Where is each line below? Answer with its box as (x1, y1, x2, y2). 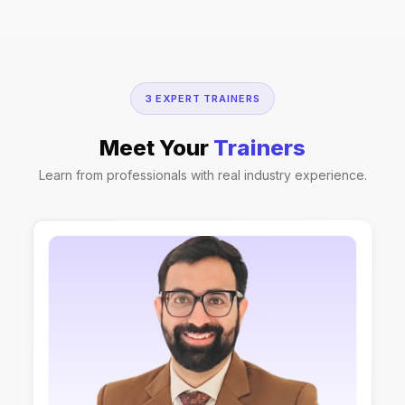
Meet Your (99, 135, 213, 161)
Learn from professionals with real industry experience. (38, 167, 367, 183)
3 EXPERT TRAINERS (145, 92, 260, 105)
